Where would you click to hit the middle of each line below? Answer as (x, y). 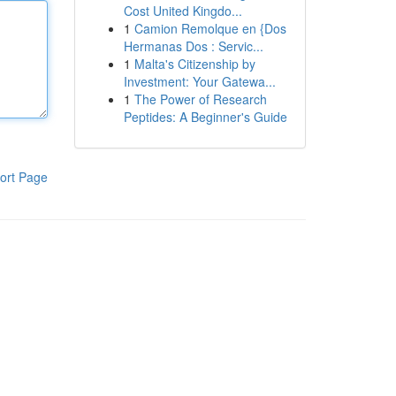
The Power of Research (200, 99)
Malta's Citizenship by (194, 64)
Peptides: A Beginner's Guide (205, 117)
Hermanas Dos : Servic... (193, 46)
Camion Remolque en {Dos (210, 28)
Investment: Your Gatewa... (199, 81)
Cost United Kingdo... (183, 11)
